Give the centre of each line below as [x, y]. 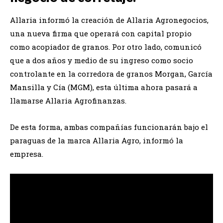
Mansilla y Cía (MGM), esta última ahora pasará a [104, 87]
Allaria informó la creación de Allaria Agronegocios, [109, 20]
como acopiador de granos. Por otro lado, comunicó [106, 47]
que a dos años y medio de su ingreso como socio [102, 60]
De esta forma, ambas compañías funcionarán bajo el [109, 127]
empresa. [27, 154]
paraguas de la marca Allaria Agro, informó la [97, 140]
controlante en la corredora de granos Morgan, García [111, 73]
